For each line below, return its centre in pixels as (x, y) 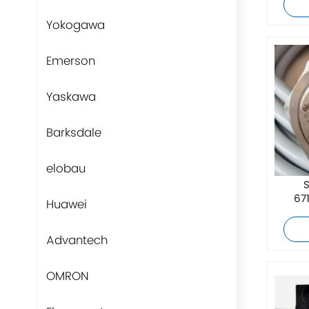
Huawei (66, 205)
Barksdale (73, 133)
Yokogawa (75, 25)
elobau (66, 169)
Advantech (77, 240)
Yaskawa (71, 97)
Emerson (70, 61)
